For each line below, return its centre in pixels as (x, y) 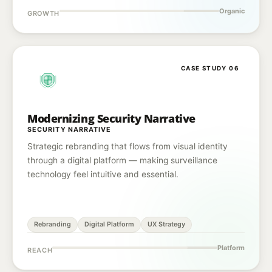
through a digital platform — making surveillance (122, 160)
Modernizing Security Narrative (111, 118)
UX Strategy (166, 224)
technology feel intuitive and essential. (103, 174)
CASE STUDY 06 (210, 68)
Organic (232, 11)
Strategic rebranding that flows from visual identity (127, 146)
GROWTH (43, 13)
